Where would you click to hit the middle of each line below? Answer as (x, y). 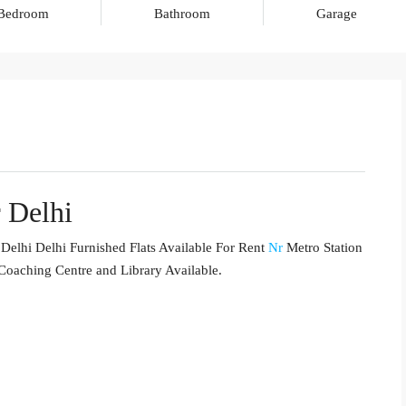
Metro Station (323, 248)
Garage (336, 14)
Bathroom (183, 14)
